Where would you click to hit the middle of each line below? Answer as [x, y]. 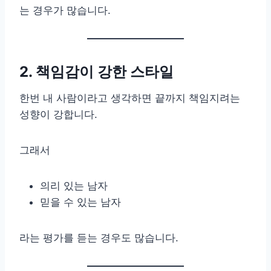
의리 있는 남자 [74, 185]
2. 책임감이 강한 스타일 [96, 71]
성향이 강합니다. [58, 114]
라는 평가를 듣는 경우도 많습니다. [99, 237]
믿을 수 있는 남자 [80, 202]
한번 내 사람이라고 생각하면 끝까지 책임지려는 [130, 98]
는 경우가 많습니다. [65, 10]
